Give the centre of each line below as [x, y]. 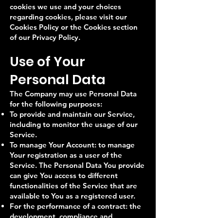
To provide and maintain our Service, [72, 114]
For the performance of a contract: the [75, 206]
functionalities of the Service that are [73, 186]
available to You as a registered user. [73, 196]
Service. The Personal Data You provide [77, 165]
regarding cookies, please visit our [68, 17]
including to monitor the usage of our [74, 124]
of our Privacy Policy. [45, 37]
